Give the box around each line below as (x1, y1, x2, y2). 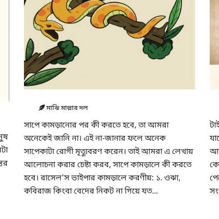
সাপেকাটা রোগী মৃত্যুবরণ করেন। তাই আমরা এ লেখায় (24, 147, 193, 157)
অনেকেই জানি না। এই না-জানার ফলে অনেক (24, 133, 166, 144)
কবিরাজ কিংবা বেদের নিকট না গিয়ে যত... (24, 186, 158, 197)
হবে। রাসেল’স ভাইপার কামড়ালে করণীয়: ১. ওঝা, (24, 173, 180, 184)
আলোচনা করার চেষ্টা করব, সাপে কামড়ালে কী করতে (24, 160, 192, 171)
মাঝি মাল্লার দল (45, 104, 88, 112)
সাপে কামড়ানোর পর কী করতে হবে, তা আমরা (24, 120, 169, 131)
